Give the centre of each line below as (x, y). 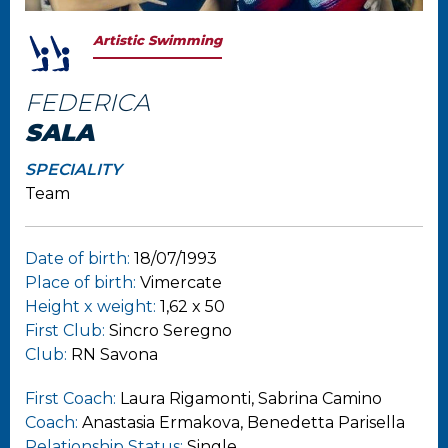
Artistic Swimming (157, 39)
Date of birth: (79, 258)
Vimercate (181, 282)
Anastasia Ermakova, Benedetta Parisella (243, 422)
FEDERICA (87, 102)
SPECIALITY (73, 169)
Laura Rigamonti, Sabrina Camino (251, 398)
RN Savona (114, 354)
